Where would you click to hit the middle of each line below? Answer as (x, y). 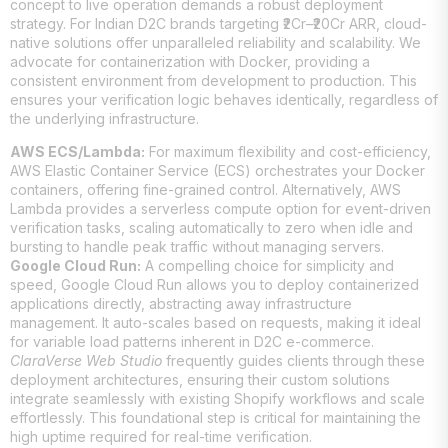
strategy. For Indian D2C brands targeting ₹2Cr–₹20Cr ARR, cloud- (218, 23)
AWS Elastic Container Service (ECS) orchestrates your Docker (217, 170)
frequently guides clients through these (293, 360)
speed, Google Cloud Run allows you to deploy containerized (214, 284)
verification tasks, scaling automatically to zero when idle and (211, 227)
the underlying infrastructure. (104, 118)
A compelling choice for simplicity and (267, 265)
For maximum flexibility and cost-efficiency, (288, 151)
